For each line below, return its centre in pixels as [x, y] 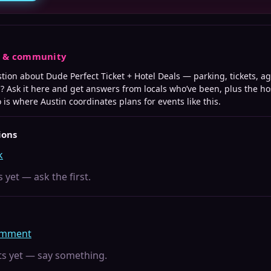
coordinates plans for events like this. [144, 101]
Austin [54, 101]
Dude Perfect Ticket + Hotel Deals [113, 76]
